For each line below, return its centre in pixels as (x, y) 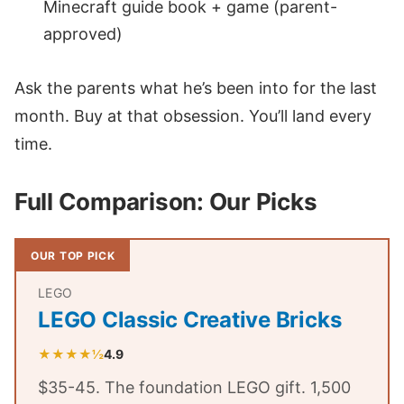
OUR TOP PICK (73, 255)
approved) (83, 34)
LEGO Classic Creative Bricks (190, 319)
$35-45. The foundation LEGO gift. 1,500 (194, 387)
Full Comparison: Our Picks (166, 201)
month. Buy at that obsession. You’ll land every (193, 115)
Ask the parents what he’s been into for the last (196, 87)
